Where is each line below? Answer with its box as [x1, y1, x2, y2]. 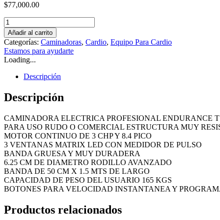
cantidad [3, 52, 29, 60]
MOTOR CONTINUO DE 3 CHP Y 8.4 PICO [4, 131, 152, 140]
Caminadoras [41, 37, 82, 46]
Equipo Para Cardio [110, 37, 172, 46]
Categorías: [4, 37, 41, 46]
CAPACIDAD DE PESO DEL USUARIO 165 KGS [4, 175, 172, 184]
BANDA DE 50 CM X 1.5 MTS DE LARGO [4, 166, 150, 175]
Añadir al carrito [8, 28, 53, 36]
